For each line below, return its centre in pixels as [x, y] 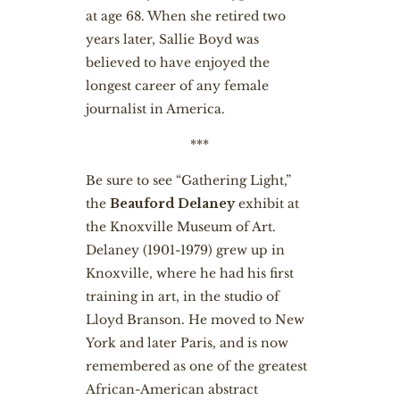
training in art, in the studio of [182, 296]
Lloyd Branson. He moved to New [195, 320]
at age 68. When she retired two [185, 16]
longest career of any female [177, 86]
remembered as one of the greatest [196, 366]
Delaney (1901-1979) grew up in [185, 250]
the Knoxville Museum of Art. [180, 227]
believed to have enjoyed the [177, 62]
